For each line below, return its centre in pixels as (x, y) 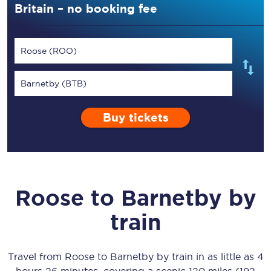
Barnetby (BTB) (54, 83)
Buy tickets (135, 118)
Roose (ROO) (49, 51)
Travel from (36, 256)
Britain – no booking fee (86, 8)
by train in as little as (205, 256)
